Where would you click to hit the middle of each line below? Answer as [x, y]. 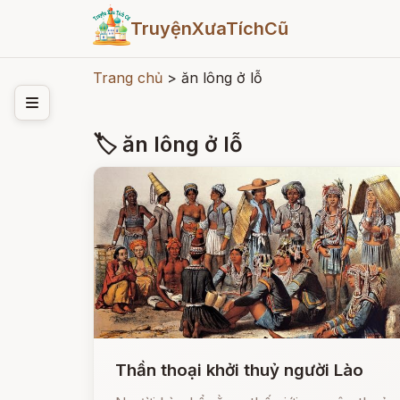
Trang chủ [128, 78]
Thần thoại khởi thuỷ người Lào [239, 370]
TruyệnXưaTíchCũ [209, 29]
